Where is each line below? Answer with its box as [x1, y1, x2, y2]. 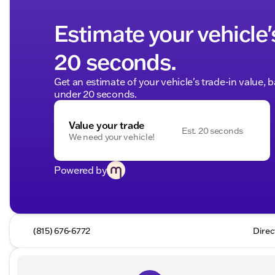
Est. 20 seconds [182, 125, 243, 136]
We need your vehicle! [69, 131, 155, 142]
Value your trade [69, 118, 145, 131]
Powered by [54, 164, 107, 177]
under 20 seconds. [54, 88, 137, 100]
